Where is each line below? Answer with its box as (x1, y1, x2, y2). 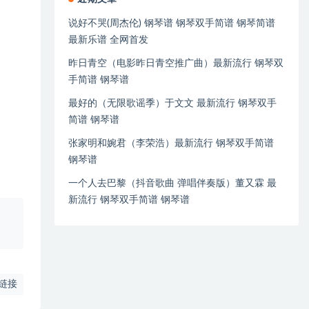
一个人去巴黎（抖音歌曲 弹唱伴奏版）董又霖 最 (68, 178, 277, 188)
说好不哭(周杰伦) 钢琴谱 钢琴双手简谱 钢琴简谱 (68, 18, 276, 28)
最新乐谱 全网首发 (68, 34, 149, 45)
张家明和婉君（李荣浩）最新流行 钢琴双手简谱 (68, 138, 275, 148)
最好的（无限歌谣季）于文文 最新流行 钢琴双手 (68, 98, 277, 108)
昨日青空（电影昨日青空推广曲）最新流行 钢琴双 (68, 58, 284, 68)
